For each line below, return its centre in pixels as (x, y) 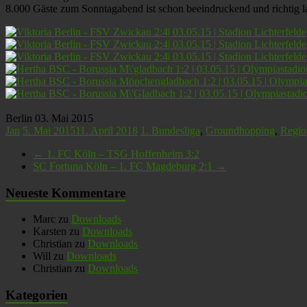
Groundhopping (240, 130)
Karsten (50, 232)
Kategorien (37, 295)
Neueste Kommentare (65, 193)
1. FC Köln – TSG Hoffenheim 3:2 (122, 153)
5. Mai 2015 (49, 130)
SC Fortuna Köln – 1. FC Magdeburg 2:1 (124, 166)
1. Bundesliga (170, 130)
